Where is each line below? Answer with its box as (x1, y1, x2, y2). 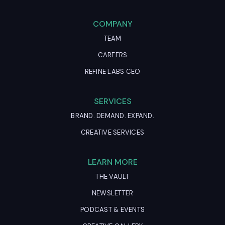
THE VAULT (95, 172, 130, 181)
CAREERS (97, 51, 128, 59)
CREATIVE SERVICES (80, 128, 145, 137)
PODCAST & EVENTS (80, 205, 145, 214)
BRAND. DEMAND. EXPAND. (71, 111, 154, 120)
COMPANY (92, 19, 133, 29)
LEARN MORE (87, 157, 138, 167)
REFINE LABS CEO (84, 67, 141, 76)
